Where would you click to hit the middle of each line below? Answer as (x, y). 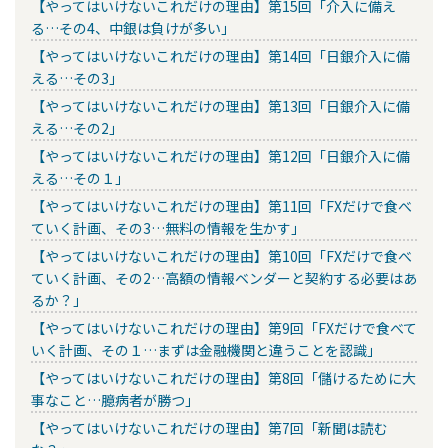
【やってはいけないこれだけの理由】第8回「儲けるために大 (223, 377)
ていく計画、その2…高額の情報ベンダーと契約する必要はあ (224, 277)
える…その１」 (80, 177)
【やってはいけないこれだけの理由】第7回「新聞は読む (209, 427)
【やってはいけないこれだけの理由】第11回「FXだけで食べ (221, 205)
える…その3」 (77, 77)
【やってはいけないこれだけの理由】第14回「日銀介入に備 (220, 55)
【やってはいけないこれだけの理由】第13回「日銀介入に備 (220, 105)
